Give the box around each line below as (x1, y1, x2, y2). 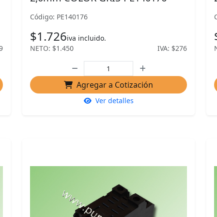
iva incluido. (67, 33, 106, 43)
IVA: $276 (157, 44, 187, 53)
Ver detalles (95, 96, 134, 105)
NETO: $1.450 (30, 44, 74, 53)
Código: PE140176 (30, 12, 88, 21)
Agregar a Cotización (77, 79, 153, 90)
